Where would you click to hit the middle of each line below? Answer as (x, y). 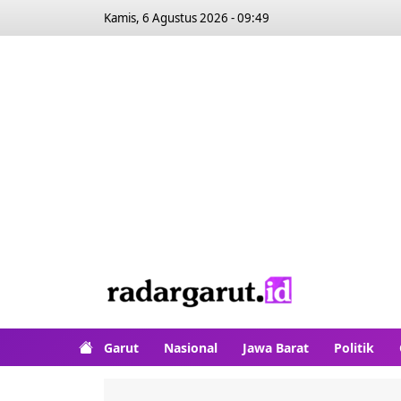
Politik (354, 347)
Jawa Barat (276, 347)
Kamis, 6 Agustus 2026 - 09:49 (187, 18)
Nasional (191, 347)
